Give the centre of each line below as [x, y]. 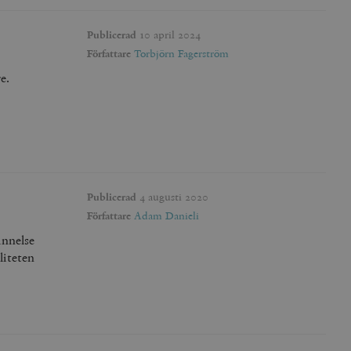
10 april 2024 [168, 34]
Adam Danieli [166, 215]
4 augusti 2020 [172, 196]
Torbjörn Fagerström [181, 53]
